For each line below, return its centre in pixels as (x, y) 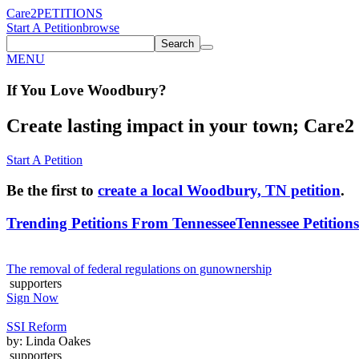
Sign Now (32, 297)
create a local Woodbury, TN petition (219, 191)
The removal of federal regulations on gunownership (139, 268)
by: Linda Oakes (48, 341)
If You (26, 90)
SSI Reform (36, 326)
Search (177, 44)
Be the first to (52, 191)
